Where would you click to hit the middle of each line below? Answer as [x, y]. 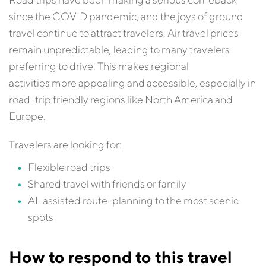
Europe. [27, 116]
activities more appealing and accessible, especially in [132, 83]
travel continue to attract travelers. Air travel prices [124, 33]
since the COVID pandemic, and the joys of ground [126, 16]
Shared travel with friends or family [107, 184]
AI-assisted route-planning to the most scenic [133, 200]
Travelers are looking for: [65, 145]
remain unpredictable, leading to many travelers [119, 50]
